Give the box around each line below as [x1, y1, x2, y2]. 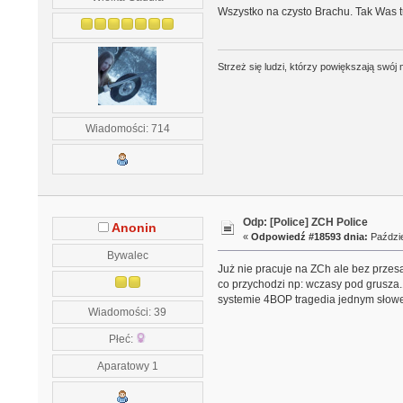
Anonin [112, 221, 157, 236]
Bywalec [106, 249, 148, 262]
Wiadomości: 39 [88, 306, 167, 318]
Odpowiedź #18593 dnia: [251, 230, 369, 242]
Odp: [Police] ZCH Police [243, 215, 369, 228]
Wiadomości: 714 [85, 122, 170, 135]
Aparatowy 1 [96, 360, 158, 372]
